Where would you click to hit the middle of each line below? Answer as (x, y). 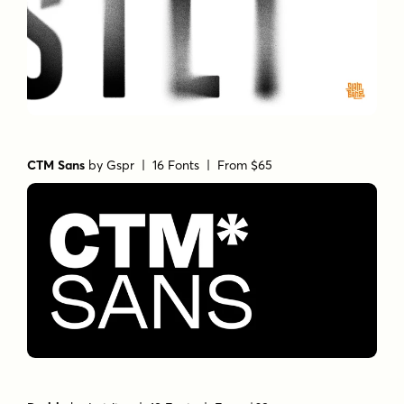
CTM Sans (56, 165)
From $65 (245, 165)
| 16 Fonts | (176, 165)
